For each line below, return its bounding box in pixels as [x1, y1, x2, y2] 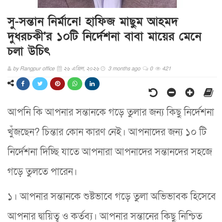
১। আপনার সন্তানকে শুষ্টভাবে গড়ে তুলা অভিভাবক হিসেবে [7, 190, 216, 203]
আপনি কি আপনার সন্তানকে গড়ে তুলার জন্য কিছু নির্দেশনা [7, 106, 214, 119]
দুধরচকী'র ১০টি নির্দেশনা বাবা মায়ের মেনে [7, 28, 201, 44]
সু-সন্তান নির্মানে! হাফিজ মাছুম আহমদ [7, 13, 178, 29]
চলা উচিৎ [7, 43, 50, 59]
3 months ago [107, 64, 140, 72]
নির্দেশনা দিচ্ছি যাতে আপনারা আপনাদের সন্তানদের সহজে [7, 145, 212, 159]
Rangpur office [20, 64, 55, 72]
